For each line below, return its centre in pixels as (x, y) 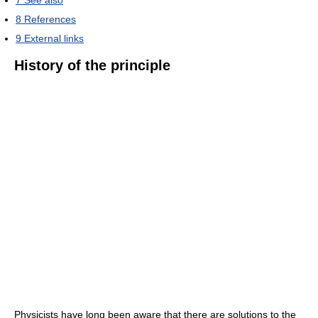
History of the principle (92, 65)
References (50, 19)
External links (54, 38)
